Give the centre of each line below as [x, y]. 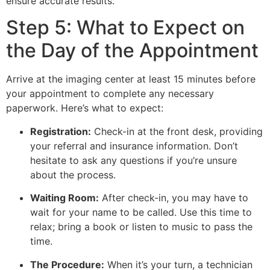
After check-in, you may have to [174, 198]
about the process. [73, 174]
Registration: [61, 131]
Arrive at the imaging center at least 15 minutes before [131, 79]
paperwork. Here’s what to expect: [85, 108]
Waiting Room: [64, 198]
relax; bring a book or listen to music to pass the [141, 227]
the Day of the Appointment [132, 51]
